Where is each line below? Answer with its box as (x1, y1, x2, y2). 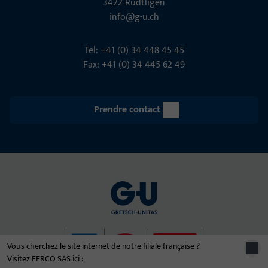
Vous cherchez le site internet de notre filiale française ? (7, 239, 200, 253)
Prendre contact (93, 101, 160, 118)
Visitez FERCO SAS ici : (7, 252, 83, 266)
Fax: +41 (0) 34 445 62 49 (83, 56, 185, 73)
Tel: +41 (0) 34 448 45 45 (84, 42, 184, 59)
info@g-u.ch (109, 8, 159, 25)
